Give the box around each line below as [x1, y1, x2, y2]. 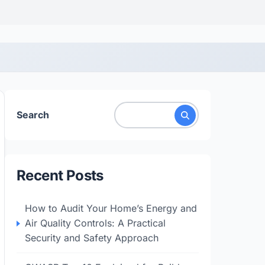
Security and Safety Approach [25, 232, 159, 244]
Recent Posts [17, 167, 104, 184]
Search [17, 109, 49, 121]
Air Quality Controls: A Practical [25, 217, 166, 229]
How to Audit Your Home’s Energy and [25, 202, 197, 214]
